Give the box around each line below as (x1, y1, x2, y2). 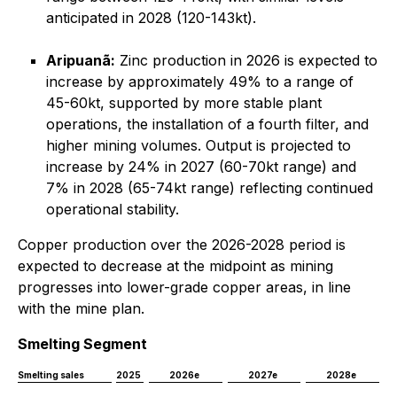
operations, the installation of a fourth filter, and (46, 115, 369, 133)
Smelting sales (18, 370, 84, 380)
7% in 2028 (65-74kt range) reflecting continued (46, 179, 373, 197)
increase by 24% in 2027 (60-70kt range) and (46, 158, 356, 175)
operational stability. (46, 200, 179, 218)
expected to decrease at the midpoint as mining (18, 257, 333, 275)
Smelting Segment (18, 335, 147, 353)
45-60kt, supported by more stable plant (46, 94, 322, 112)
